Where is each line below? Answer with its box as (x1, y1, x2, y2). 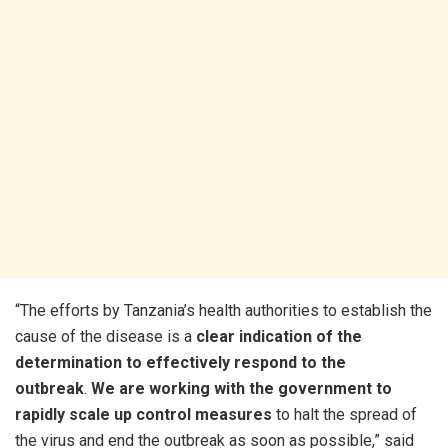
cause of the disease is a (15, 327, 196, 347)
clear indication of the (196, 327, 362, 347)
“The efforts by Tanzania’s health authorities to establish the (15, 301, 432, 321)
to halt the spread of (272, 405, 417, 425)
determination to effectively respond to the (15, 353, 346, 373)
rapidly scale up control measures (15, 405, 272, 425)
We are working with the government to (91, 379, 392, 399)
